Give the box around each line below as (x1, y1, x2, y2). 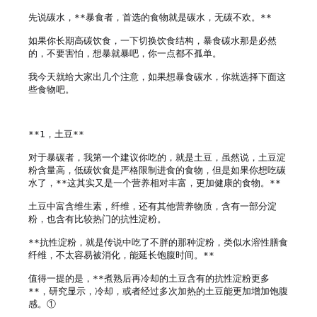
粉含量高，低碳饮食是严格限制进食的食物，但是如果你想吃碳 (28, 164, 286, 175)
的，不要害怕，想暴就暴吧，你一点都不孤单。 (28, 47, 221, 59)
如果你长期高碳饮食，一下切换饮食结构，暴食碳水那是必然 (28, 35, 277, 46)
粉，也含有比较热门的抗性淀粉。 (28, 213, 166, 224)
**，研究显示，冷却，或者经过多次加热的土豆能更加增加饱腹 (28, 285, 288, 296)
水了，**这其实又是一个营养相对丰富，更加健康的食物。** (28, 177, 281, 188)
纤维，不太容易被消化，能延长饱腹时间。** (28, 249, 214, 260)
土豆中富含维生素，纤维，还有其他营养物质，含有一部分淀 (28, 200, 277, 212)
